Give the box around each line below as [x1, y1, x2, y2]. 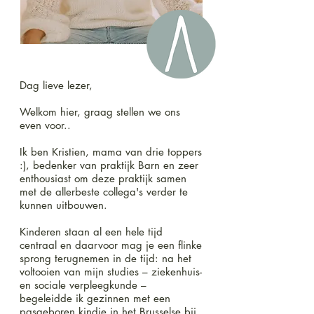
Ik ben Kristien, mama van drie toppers [20, 145, 202, 158]
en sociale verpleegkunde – [20, 278, 146, 292]
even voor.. [20, 118, 71, 132]
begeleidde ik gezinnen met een [20, 292, 170, 305]
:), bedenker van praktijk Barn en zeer [20, 158, 198, 172]
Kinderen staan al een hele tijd [20, 225, 163, 238]
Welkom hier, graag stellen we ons [20, 105, 180, 118]
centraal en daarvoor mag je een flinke [20, 238, 202, 252]
